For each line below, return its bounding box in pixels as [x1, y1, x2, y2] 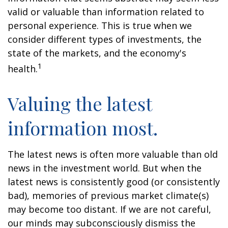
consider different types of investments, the [8, 33, 202, 45]
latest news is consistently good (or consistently [8, 176, 220, 188]
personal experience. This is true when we [8, 19, 192, 32]
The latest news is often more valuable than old [8, 148, 218, 160]
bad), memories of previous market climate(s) [8, 189, 209, 202]
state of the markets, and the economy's [8, 47, 186, 59]
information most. [8, 116, 158, 140]
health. [8, 63, 38, 75]
